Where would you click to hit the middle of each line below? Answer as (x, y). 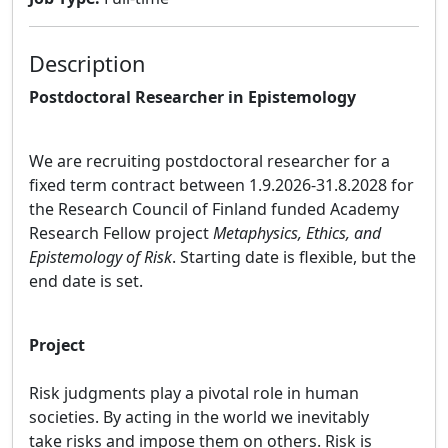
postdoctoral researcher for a (277, 161)
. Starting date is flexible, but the (294, 257)
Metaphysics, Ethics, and (297, 233)
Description (87, 63)
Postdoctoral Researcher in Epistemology (192, 97)
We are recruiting (95, 161)
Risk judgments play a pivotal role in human (194, 393)
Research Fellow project (121, 233)
